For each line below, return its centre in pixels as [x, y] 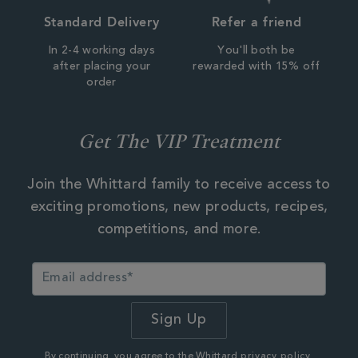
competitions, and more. [179, 230]
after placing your [101, 67]
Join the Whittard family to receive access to [179, 185]
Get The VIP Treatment [179, 140]
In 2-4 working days [101, 51]
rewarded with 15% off [257, 67]
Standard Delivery [101, 22]
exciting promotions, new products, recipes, [179, 207]
